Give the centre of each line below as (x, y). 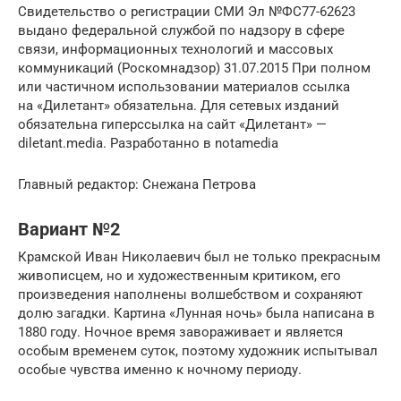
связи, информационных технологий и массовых (175, 49)
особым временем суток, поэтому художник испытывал (198, 351)
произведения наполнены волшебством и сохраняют (190, 294)
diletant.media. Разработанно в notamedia (148, 143)
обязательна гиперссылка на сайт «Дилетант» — (172, 124)
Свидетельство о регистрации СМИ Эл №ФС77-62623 (187, 12)
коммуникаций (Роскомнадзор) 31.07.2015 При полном (194, 68)
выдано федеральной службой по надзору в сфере (181, 30)
